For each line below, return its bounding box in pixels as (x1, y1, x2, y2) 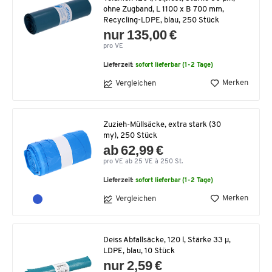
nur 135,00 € (103, 27, 177, 42)
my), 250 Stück (103, 131, 157, 140)
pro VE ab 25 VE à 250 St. (103, 158, 183, 165)
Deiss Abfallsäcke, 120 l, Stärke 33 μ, (103, 236, 231, 244)
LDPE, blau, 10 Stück (103, 246, 175, 255)
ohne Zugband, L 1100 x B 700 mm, (103, 5, 224, 13)
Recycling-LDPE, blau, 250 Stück (103, 16, 219, 24)
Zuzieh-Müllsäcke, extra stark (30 (103, 120, 221, 129)
